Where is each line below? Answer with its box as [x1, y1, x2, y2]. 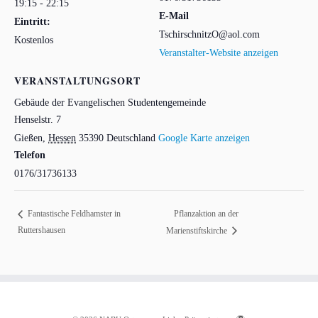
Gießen [14, 133, 43, 143]
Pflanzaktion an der [173, 209, 238, 219]
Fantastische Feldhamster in [26, 209, 121, 219]
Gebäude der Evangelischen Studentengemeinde [14, 97, 206, 108]
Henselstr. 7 [14, 114, 61, 125]
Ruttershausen [18, 225, 65, 236]
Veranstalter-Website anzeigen [159, 48, 278, 58]
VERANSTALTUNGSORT [14, 73, 141, 88]
